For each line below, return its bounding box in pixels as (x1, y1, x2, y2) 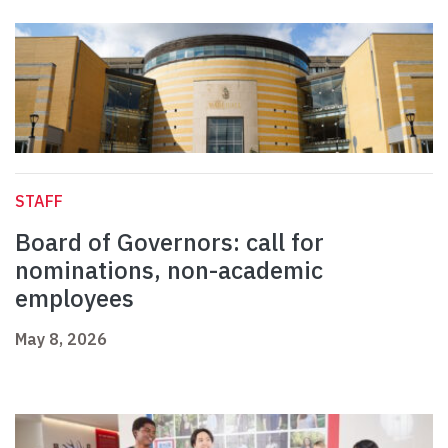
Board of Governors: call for (15, 226, 324, 259)
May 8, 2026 (15, 329, 107, 350)
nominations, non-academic (15, 254, 323, 287)
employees (15, 282, 134, 315)
